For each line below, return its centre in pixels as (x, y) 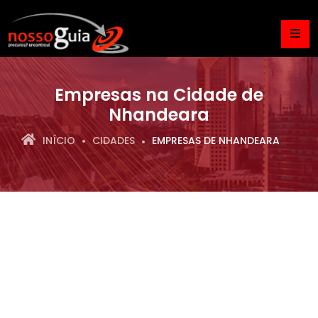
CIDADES (114, 141)
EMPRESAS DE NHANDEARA (216, 141)
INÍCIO (59, 141)
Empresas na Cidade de (159, 95)
